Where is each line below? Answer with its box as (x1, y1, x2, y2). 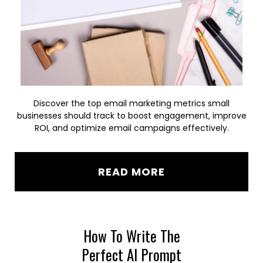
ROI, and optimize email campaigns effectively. (34, 122, 229, 134)
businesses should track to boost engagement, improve (16, 110, 247, 122)
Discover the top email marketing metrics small (33, 97, 230, 109)
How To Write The (83, 225, 180, 247)
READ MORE (98, 164, 165, 179)
